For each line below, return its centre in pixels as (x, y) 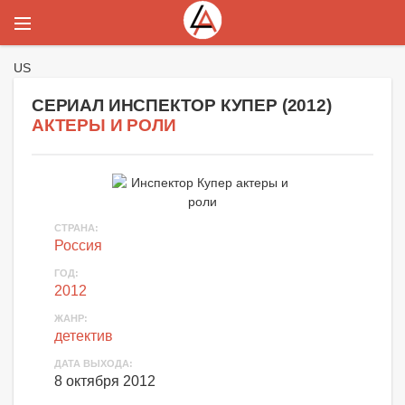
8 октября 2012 (105, 381)
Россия (78, 245)
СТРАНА (75, 228)
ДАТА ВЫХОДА (92, 363)
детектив (84, 336)
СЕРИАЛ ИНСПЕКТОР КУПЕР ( (160, 105)
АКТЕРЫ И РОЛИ (104, 125)
